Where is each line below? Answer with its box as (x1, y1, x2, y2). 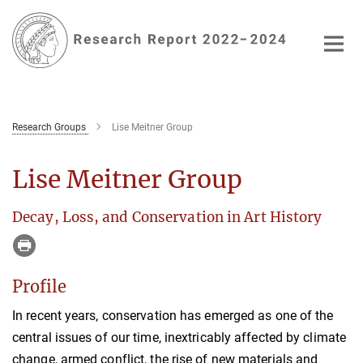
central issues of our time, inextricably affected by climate (12, 329, 347, 345)
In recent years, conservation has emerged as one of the (12, 307, 334, 323)
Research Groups (12, 121, 86, 133)
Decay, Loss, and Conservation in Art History (12, 207, 322, 226)
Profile (12, 275, 66, 297)
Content (4, 29, 49, 45)
